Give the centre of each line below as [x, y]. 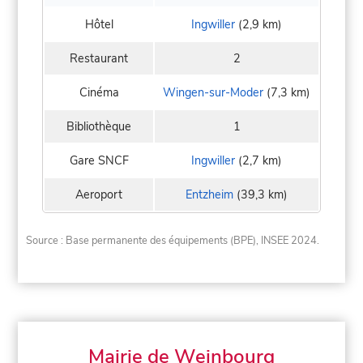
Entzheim [209, 194]
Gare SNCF [99, 160]
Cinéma [99, 92]
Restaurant [99, 58]
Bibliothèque [99, 126]
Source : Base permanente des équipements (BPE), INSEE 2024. [173, 241]
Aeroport [99, 194]
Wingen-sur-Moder [213, 92]
